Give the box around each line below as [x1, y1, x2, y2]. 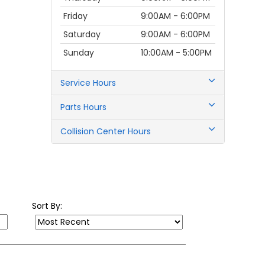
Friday [63, 24, 88, 36]
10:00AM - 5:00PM [141, 60, 212, 73]
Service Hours [60, 91, 116, 103]
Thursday [63, 5, 102, 18]
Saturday [63, 42, 101, 54]
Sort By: [31, 214, 62, 226]
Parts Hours [60, 115, 106, 127]
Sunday [63, 60, 94, 73]
